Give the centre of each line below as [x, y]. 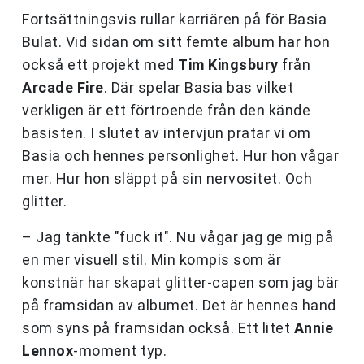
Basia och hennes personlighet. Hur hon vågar [180, 156]
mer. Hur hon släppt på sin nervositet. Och [167, 179]
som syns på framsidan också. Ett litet [158, 328]
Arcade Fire [63, 88]
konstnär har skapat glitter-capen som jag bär [181, 283]
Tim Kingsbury [228, 65]
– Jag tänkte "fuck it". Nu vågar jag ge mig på [178, 237]
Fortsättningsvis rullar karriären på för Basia [174, 19]
